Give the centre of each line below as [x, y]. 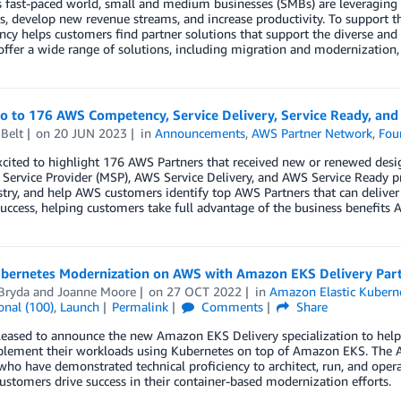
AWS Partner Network [312, 132]
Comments [231, 306]
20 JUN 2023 [91, 132]
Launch [79, 306]
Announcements [200, 132]
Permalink [141, 306]
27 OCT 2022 [205, 291]
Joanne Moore [96, 291]
